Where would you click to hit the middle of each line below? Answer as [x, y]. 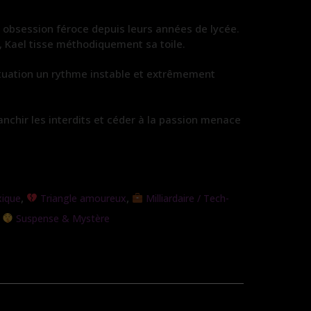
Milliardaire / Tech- [186, 198]
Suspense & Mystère [61, 218]
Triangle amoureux [82, 198]
